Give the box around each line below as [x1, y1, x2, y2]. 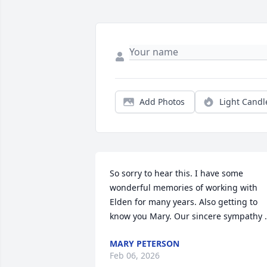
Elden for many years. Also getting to [110, 196, 257, 208]
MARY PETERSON [110, 238, 179, 250]
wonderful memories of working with [110, 182, 257, 194]
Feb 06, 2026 [110, 250, 160, 262]
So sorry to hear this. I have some [110, 167, 243, 179]
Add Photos [139, 96, 185, 108]
